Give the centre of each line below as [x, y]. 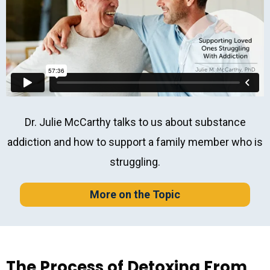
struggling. [135, 162]
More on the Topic [135, 195]
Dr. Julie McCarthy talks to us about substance [135, 122]
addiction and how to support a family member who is [135, 142]
